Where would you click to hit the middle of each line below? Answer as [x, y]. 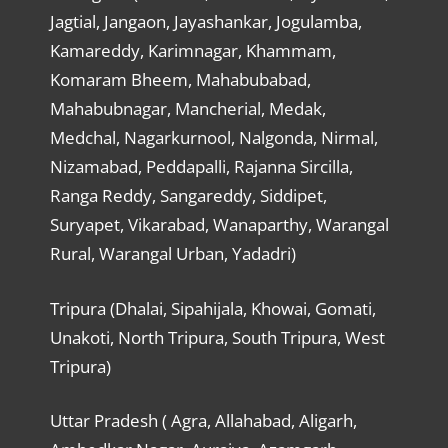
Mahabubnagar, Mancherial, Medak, [187, 109]
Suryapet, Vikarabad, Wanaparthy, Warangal [219, 225]
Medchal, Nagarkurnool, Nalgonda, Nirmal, [213, 138]
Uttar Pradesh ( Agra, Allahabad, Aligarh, [203, 421]
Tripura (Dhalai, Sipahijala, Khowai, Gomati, [212, 308]
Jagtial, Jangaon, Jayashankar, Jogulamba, [205, 22]
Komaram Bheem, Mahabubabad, [180, 80]
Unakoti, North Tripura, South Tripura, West [217, 337]
